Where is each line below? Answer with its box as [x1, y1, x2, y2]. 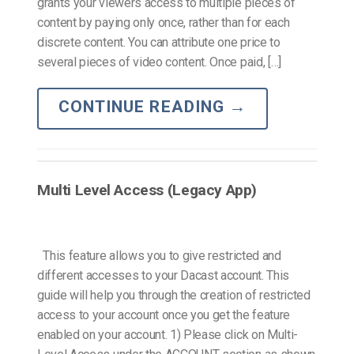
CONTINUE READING [58, 97, 229, 117]
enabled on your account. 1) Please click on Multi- [37, 326, 298, 342]
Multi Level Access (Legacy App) [37, 180, 258, 199]
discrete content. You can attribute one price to [37, 34, 281, 50]
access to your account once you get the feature [37, 307, 290, 322]
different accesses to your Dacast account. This [37, 267, 289, 283]
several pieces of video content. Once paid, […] [37, 54, 281, 70]
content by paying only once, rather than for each [37, 14, 290, 30]
